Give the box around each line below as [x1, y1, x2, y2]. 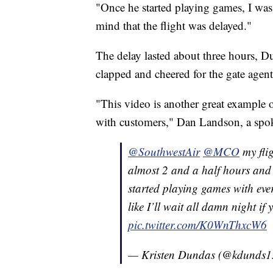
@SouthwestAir [128, 144, 200, 160]
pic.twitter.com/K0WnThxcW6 [128, 217, 267, 233]
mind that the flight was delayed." [96, 18, 252, 34]
